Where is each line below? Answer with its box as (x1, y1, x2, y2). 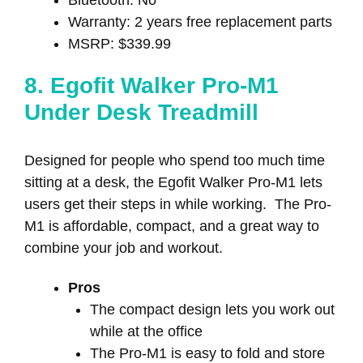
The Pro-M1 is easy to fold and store (90, 344, 325, 361)
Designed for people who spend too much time (24, 152, 325, 169)
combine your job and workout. (24, 240, 227, 257)
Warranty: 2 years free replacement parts (68, 13, 332, 30)
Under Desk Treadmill (24, 100, 258, 126)
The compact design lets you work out (90, 301, 335, 318)
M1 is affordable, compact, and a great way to (24, 218, 319, 235)
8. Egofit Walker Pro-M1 (24, 73, 279, 99)
